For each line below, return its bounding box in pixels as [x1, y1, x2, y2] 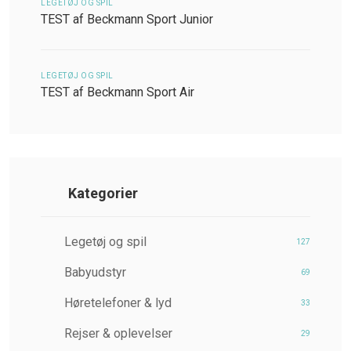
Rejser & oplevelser [61, 326, 172, 342]
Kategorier [64, 185, 138, 202]
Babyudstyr [61, 265, 126, 280]
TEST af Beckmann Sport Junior [41, 12, 213, 27]
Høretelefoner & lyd [61, 295, 172, 311]
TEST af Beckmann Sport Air [41, 85, 194, 100]
